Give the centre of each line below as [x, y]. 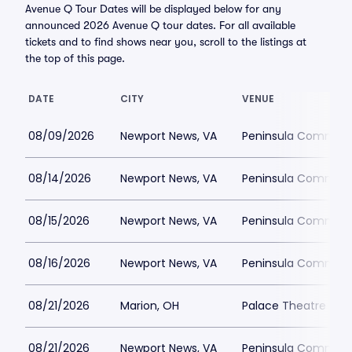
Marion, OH [150, 306]
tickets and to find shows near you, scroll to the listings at [166, 42]
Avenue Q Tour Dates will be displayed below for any [153, 9]
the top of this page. [75, 58]
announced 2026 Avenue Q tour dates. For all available [160, 25]
